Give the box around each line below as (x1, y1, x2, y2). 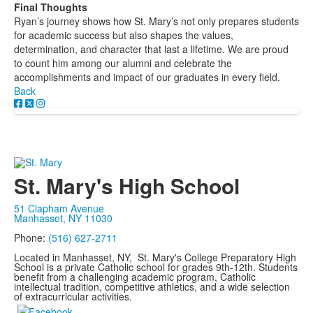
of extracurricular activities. (14, 289, 132, 303)
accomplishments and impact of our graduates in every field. (14, 70, 280, 85)
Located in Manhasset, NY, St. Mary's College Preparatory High (14, 249, 296, 264)
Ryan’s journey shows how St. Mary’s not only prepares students (14, 14, 299, 29)
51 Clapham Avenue (14, 201, 104, 215)
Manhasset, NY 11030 (14, 210, 112, 225)
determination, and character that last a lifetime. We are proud (14, 42, 289, 57)
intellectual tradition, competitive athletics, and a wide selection (14, 279, 290, 293)
